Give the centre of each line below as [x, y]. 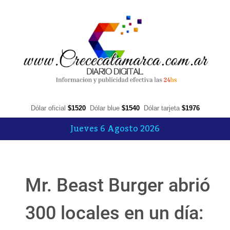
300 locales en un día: [114, 213]
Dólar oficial [49, 108]
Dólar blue [106, 108]
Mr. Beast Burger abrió [118, 186]
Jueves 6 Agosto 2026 [115, 129]
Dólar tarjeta [162, 108]
